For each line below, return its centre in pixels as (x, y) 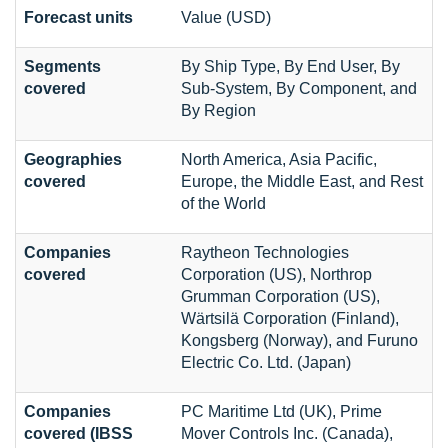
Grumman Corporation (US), (280, 297)
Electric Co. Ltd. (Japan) (266, 363)
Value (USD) (226, 18)
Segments (62, 67)
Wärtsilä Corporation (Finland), (290, 319)
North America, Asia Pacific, (279, 160)
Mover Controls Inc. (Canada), (287, 434)
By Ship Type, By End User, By (290, 67)
